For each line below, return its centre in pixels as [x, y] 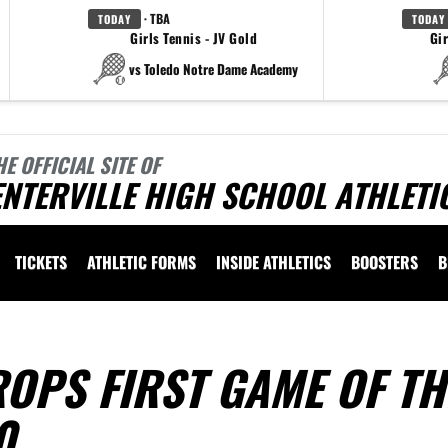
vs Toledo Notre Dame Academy [213, 68]
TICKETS [41, 262]
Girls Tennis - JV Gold [193, 38]
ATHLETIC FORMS [141, 262]
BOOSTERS [384, 262]
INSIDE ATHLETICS [273, 262]
